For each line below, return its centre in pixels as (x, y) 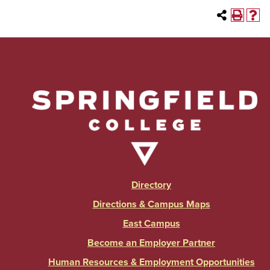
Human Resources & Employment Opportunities (151, 262)
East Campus (151, 224)
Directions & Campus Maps (151, 205)
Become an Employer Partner (151, 243)
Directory (151, 185)
